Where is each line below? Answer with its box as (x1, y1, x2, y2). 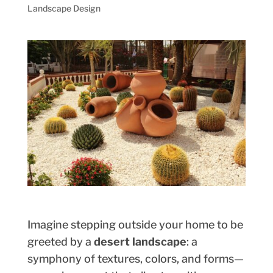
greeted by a (27, 235, 94, 248)
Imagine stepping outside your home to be (27, 218, 243, 231)
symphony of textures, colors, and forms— (27, 252, 244, 265)
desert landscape (93, 235, 186, 248)
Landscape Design (27, 3, 101, 13)
